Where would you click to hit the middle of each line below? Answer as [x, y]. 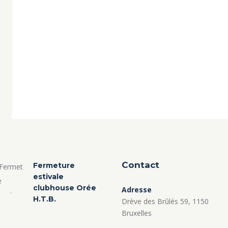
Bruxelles [137, 213]
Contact [140, 165]
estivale [48, 176]
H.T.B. [44, 199]
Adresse [137, 189]
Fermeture [54, 165]
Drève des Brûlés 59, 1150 [165, 201]
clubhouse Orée [64, 188]
